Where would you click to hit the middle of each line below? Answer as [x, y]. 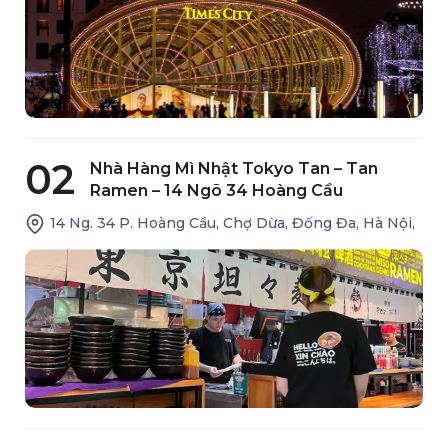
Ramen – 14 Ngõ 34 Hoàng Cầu [216, 190]
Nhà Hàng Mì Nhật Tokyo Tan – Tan [234, 168]
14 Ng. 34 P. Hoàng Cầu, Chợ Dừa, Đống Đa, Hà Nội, [232, 223]
